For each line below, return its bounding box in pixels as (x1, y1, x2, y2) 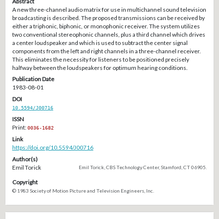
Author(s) (12, 155, 38, 163)
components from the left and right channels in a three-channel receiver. (12, 47, 201, 55)
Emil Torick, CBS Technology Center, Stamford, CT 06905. (79, 164, 207, 170)
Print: (12, 123, 27, 131)
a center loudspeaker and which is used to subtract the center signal (12, 39, 188, 46)
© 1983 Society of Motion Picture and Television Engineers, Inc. (12, 188, 154, 194)
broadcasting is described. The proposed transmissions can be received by (12, 14, 205, 22)
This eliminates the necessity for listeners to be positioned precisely (12, 55, 189, 63)
